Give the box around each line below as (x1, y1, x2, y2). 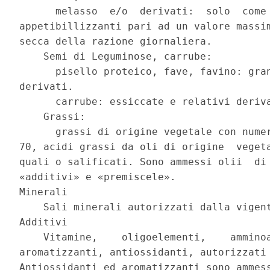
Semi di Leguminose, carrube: (19, 51, 219, 63)
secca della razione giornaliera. (19, 36, 219, 48)
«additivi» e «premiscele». (19, 171, 183, 183)
